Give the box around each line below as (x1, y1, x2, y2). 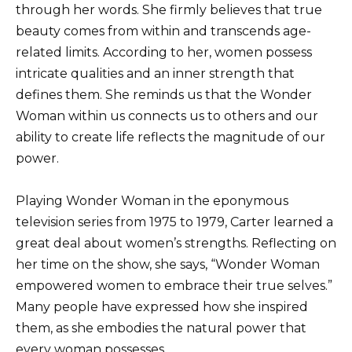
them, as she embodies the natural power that (16, 321, 306, 336)
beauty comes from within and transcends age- (16, 24, 311, 39)
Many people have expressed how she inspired (16, 299, 308, 315)
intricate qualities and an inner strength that (16, 66, 295, 82)
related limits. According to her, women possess (16, 45, 312, 60)
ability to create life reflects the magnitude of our (16, 130, 325, 145)
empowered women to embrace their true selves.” (16, 278, 332, 294)
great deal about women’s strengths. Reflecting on (16, 236, 336, 251)
